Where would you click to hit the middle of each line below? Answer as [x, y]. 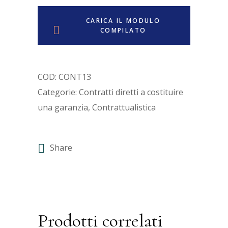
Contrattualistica [124, 107]
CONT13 [75, 77]
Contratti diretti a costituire [131, 92]
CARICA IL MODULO [123, 20]
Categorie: [58, 92]
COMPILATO [123, 30]
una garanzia [63, 107]
